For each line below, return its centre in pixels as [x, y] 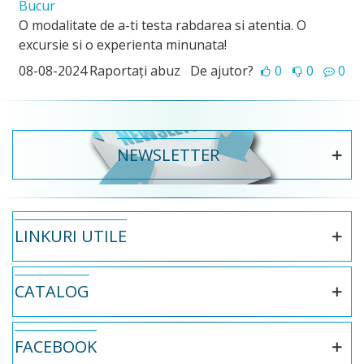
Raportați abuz [135, 71]
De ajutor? [222, 71]
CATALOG [52, 291]
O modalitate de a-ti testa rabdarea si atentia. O [162, 25]
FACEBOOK [56, 347]
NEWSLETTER [168, 155]
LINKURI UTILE [71, 236]
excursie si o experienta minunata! [123, 45]
